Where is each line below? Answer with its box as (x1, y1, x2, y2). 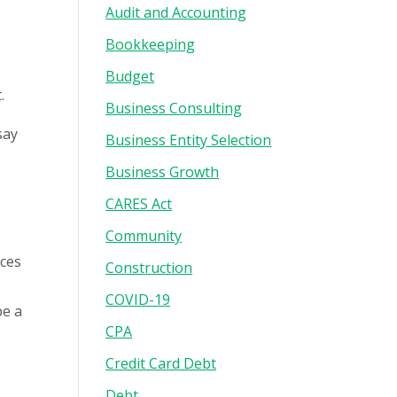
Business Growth (105, 162, 220, 182)
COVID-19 (105, 290, 171, 309)
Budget (105, 66, 155, 86)
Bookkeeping (105, 35, 196, 54)
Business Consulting (105, 98, 243, 118)
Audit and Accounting (105, 3, 247, 22)
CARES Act (105, 194, 173, 214)
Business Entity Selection (105, 130, 272, 150)
